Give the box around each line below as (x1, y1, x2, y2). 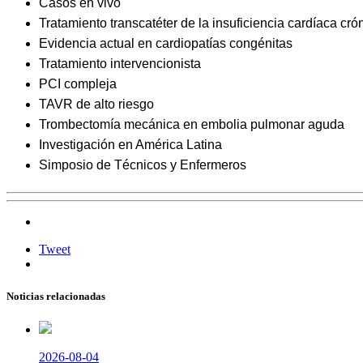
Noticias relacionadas (6, 289, 105, 302)
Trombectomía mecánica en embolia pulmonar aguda (39, 117, 344, 132)
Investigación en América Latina (39, 138, 222, 152)
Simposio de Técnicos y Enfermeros (39, 158, 246, 173)
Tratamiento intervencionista (39, 57, 201, 71)
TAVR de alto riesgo (39, 97, 154, 112)
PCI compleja (39, 77, 117, 92)
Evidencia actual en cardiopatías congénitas (39, 36, 293, 51)
